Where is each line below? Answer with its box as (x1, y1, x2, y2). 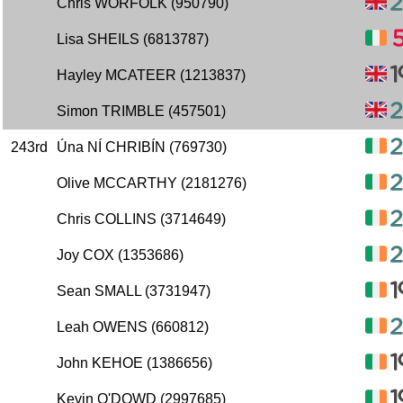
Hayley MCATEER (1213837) (57, 67, 246, 83)
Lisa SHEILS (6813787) (57, 31, 209, 47)
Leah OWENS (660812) (57, 319, 209, 335)
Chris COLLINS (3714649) (57, 211, 226, 227)
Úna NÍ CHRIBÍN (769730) (57, 139, 227, 155)
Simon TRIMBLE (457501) (57, 103, 226, 119)
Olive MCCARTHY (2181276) (57, 175, 246, 191)
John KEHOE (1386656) (57, 355, 212, 371)
